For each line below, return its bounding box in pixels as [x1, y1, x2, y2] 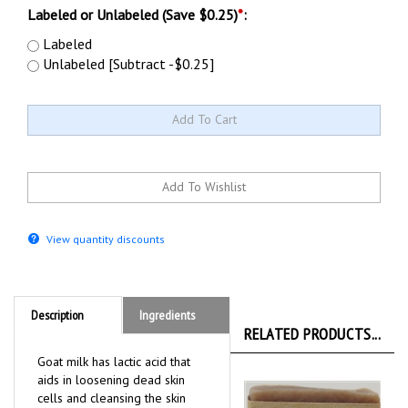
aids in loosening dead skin [37, 372, 185, 389]
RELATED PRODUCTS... [243, 323, 382, 345]
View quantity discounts [44, 232, 165, 247]
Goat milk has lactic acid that [37, 353, 190, 371]
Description [31, 307, 84, 324]
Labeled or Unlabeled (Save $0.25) [27, 5, 238, 24]
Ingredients [139, 307, 195, 324]
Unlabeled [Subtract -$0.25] [39, 55, 214, 73]
